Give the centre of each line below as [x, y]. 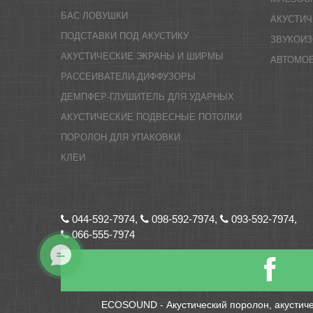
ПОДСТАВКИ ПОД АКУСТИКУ [125, 36]
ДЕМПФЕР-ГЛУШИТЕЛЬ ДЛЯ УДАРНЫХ [147, 97]
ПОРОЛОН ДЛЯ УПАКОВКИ [121, 137]
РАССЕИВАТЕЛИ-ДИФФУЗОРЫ [128, 77]
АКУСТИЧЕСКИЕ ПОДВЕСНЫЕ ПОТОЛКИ [151, 117]
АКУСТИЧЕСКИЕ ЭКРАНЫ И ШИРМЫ [142, 56]
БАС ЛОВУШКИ [94, 16]
